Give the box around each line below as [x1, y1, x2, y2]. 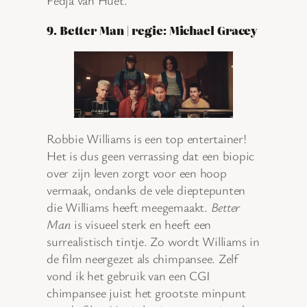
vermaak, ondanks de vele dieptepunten [47, 182, 246, 199]
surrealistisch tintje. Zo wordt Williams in [47, 233, 260, 250]
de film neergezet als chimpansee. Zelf [47, 250, 238, 267]
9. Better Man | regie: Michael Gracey [47, 21, 258, 38]
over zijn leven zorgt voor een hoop [47, 164, 227, 182]
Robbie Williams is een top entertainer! [47, 130, 247, 147]
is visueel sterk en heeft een [71, 216, 212, 233]
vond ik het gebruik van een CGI [47, 267, 210, 284]
